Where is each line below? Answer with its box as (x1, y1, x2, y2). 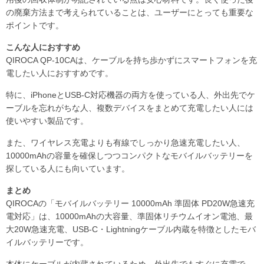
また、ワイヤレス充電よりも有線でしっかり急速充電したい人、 (6, 137, 245, 147)
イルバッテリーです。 (6, 237, 88, 247)
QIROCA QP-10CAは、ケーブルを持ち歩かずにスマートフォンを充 (6, 55, 257, 65)
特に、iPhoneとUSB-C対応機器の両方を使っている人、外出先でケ (6, 90, 255, 100)
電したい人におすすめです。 (6, 68, 113, 78)
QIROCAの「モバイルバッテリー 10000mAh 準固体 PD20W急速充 (6, 198, 255, 208)
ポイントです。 (6, 20, 64, 30)
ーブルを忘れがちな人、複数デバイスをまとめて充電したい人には (6, 103, 253, 113)
